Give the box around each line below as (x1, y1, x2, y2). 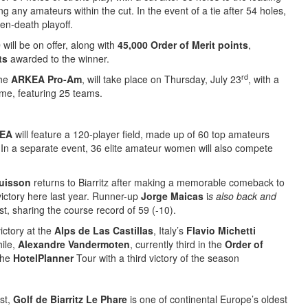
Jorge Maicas (141, 189, 203, 203)
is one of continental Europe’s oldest (127, 292, 287, 306)
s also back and (208, 189, 276, 203)
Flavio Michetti (186, 223, 256, 237)
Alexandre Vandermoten (18, 237, 130, 251)
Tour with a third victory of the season (74, 251, 239, 265)
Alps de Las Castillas (54, 223, 153, 237)
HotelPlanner (10, 251, 74, 265)
